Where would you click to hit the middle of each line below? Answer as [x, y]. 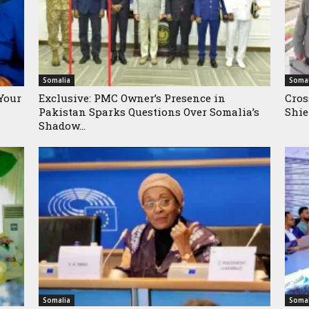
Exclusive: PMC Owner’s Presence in [132, 98]
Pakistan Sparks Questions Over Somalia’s [149, 112]
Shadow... [62, 126]
